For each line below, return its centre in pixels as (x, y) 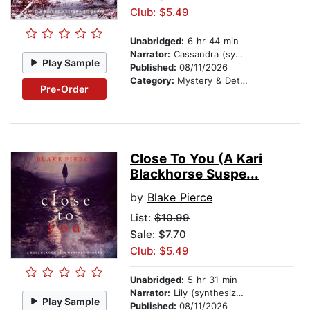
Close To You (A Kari (196, 159)
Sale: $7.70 (158, 235)
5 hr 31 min (211, 280)
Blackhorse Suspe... (194, 174)
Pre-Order (64, 89)
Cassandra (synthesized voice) (203, 54)
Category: (154, 81)
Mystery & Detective (209, 81)
